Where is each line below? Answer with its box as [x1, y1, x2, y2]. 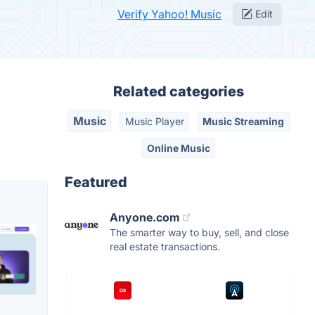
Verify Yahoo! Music [117, 7, 221, 21]
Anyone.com [110, 210, 180, 224]
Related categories [113, 83, 244, 100]
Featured [65, 173, 127, 191]
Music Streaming [202, 115, 285, 128]
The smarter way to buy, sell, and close [110, 226, 289, 238]
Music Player [124, 115, 184, 128]
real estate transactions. [110, 240, 220, 252]
